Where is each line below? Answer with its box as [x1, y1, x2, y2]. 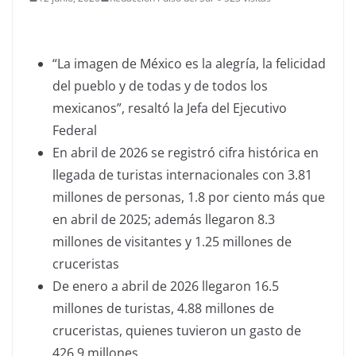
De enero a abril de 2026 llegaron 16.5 [52, 277, 279, 295]
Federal [52, 121, 97, 139]
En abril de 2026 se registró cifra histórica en [52, 143, 319, 161]
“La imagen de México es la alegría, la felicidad [52, 54, 326, 72]
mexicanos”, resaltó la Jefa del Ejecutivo [52, 99, 287, 117]
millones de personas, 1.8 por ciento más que [52, 188, 325, 206]
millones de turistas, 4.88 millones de [52, 299, 274, 317]
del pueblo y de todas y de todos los [52, 76, 268, 95]
